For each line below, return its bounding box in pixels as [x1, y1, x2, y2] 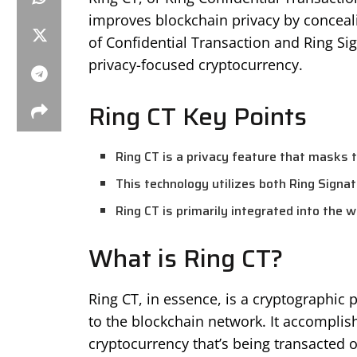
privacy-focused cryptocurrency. [88, 54, 303, 74]
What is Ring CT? [88, 238, 283, 278]
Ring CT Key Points [88, 97, 307, 137]
